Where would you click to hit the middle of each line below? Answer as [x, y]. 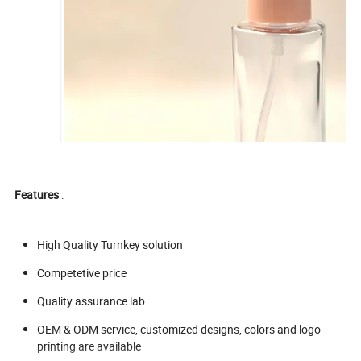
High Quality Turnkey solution [110, 244]
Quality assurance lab [91, 301]
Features [37, 194]
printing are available [111, 346]
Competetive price [82, 272]
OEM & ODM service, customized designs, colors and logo [179, 329]
